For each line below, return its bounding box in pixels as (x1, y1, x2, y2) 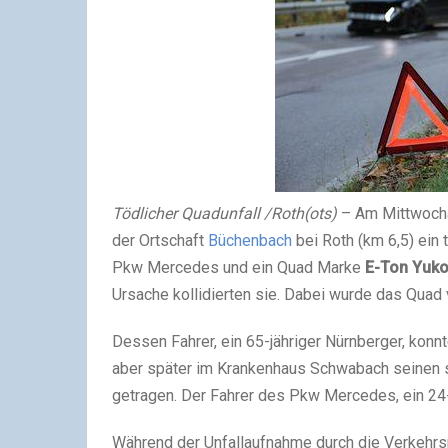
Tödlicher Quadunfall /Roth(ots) (112, 204, 337, 223)
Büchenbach (208, 231, 292, 250)
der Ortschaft (112, 231, 208, 250)
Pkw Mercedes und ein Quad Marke (112, 258, 365, 277)
